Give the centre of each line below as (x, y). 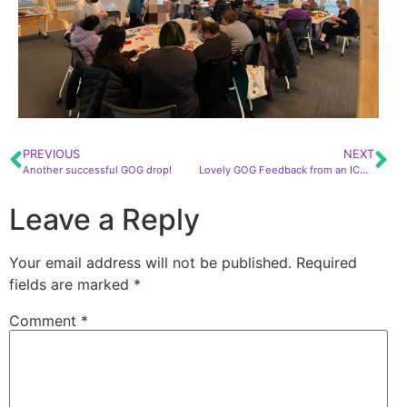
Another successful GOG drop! (97, 169)
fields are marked (71, 284)
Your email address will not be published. (150, 262)
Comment (45, 320)
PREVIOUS (51, 154)
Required (327, 262)
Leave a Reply (104, 219)
